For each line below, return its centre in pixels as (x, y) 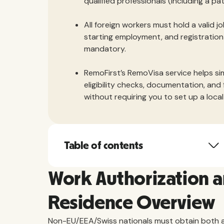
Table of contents (103, 145)
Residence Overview (132, 203)
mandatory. (105, 49)
